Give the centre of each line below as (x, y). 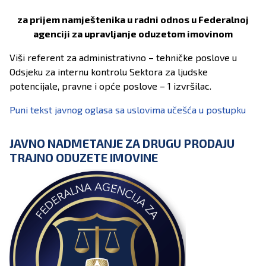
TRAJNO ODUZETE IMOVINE (84, 158)
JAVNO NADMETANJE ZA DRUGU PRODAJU (122, 143)
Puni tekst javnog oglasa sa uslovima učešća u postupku (128, 110)
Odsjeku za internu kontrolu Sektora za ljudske (109, 72)
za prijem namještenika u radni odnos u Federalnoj (133, 20)
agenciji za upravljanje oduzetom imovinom (133, 34)
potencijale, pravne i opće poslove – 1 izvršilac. (110, 86)
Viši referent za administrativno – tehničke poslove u (123, 58)
